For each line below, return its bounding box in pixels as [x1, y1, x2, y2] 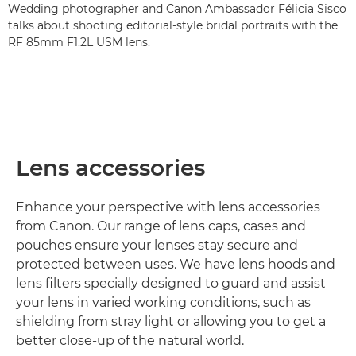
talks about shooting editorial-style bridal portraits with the [8, 18, 338, 33]
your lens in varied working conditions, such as [16, 295, 311, 311]
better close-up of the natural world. [16, 333, 244, 349]
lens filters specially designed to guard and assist [16, 276, 326, 292]
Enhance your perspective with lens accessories [16, 199, 320, 215]
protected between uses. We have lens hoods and [16, 257, 335, 273]
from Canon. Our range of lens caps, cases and [16, 219, 306, 234]
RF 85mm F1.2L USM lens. [8, 35, 150, 50]
